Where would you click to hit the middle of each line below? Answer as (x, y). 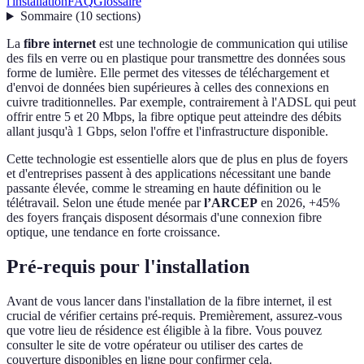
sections (116, 16)
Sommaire (46, 16)
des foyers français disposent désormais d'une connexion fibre (164, 218)
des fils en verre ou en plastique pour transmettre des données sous (176, 58)
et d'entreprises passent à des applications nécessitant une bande (169, 174)
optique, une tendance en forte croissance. (113, 232)
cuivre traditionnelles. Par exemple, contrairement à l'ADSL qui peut (181, 102)
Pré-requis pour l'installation (128, 267)
